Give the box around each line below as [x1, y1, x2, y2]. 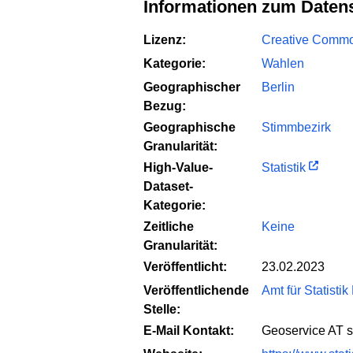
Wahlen [262, 56, 304, 70]
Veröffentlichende [143, 283, 249, 297]
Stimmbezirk [262, 120, 331, 134]
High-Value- [143, 160, 213, 174]
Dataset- [143, 179, 193, 193]
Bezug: [143, 98, 186, 113]
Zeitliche [143, 219, 194, 233]
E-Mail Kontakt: [143, 323, 234, 337]
